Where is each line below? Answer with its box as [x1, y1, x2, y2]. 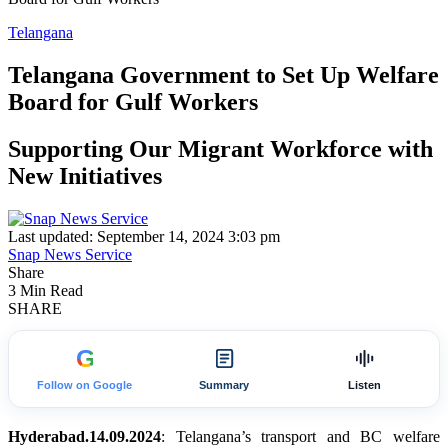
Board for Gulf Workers [8, 88, 258, 115]
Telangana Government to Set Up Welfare [8, 61, 439, 88]
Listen [347, 378, 381, 391]
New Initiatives [8, 162, 162, 189]
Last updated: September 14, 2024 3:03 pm [8, 227, 280, 245]
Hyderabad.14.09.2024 [8, 427, 161, 445]
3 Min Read [8, 281, 83, 299]
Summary [199, 378, 249, 391]
